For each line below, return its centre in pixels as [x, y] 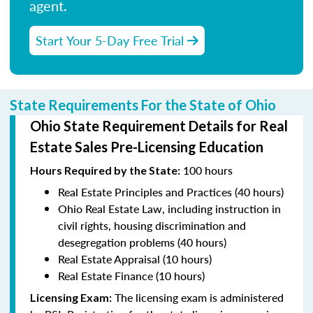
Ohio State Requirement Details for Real [159, 125]
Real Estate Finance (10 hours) [131, 275]
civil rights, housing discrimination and [152, 225]
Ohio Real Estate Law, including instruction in [169, 208]
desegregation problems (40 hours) [142, 242]
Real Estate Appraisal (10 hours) [135, 259]
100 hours [206, 170]
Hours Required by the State [104, 170]
